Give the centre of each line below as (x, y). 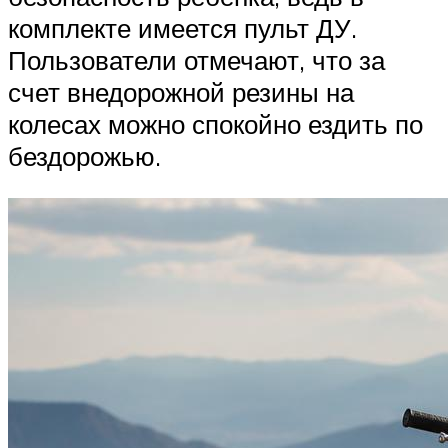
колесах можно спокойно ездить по (215, 124)
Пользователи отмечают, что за (196, 60)
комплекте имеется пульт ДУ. (182, 28)
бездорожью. (84, 156)
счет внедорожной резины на (181, 92)
